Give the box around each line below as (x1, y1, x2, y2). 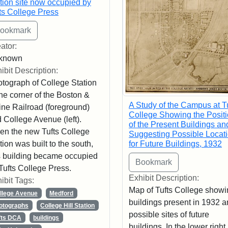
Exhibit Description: (128, 174, 199, 183)
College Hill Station (40, 202, 95, 209)
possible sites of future (128, 210, 209, 219)
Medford (49, 189, 74, 197)
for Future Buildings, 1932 (128, 139, 222, 149)
